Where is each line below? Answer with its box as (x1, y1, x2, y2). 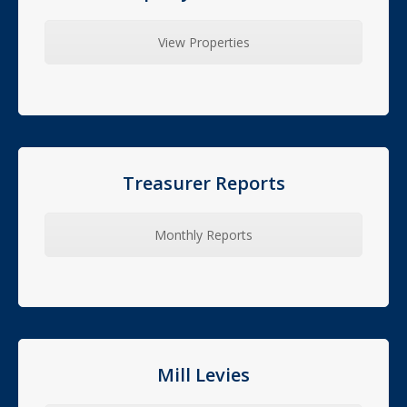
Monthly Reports (154, 225, 253, 243)
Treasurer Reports (122, 170, 285, 195)
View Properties (157, 33, 250, 51)
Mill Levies (157, 362, 250, 388)
